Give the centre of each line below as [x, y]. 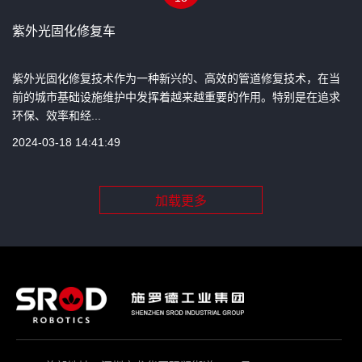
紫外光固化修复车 [64, 31]
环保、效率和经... [57, 115]
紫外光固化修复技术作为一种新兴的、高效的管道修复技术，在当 [176, 78]
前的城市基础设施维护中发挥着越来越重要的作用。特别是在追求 [176, 97]
